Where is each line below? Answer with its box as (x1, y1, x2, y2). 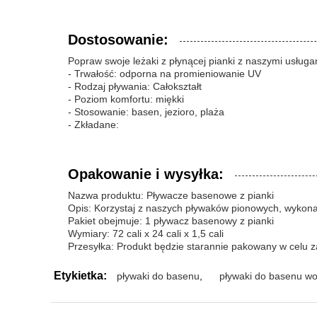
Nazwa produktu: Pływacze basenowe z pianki (68, 190, 274, 201)
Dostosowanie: (68, 32, 168, 47)
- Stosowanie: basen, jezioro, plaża (68, 106, 224, 117)
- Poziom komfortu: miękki (68, 93, 184, 105)
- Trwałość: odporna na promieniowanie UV (68, 68, 261, 79)
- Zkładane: (68, 119, 119, 130)
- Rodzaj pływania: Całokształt (68, 81, 202, 92)
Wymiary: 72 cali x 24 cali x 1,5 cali (68, 228, 224, 239)
